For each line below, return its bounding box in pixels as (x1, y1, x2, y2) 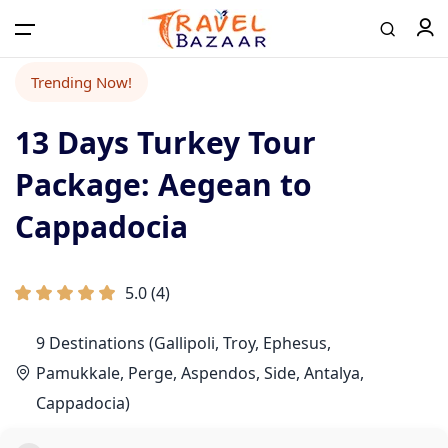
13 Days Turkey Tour (15, 122, 316, 163)
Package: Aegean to (15, 164, 312, 205)
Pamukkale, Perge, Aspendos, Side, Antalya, (36, 362, 364, 384)
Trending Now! (31, 72, 132, 92)
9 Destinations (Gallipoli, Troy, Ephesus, (36, 332, 331, 354)
